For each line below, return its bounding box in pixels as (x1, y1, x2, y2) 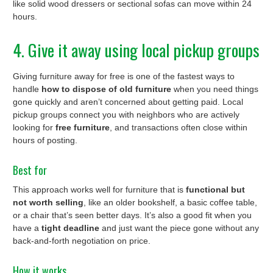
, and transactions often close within (110, 122, 247, 132)
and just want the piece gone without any (99, 222, 259, 233)
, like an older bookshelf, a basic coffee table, (83, 197, 257, 207)
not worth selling (13, 197, 83, 207)
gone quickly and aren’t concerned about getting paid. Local (13, 96, 243, 107)
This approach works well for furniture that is (13, 184, 186, 194)
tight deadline (41, 222, 99, 233)
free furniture (55, 122, 110, 132)
